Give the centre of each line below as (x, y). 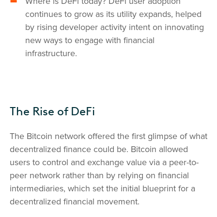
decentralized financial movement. (75, 201)
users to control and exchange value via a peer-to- (104, 162)
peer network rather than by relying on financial (99, 175)
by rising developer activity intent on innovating (115, 27)
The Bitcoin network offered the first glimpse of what (108, 136)
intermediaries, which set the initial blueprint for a (102, 188)
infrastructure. (51, 53)
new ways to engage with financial (90, 40)
